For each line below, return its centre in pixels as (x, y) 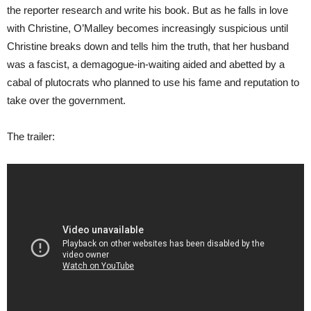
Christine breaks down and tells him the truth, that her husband (148, 46)
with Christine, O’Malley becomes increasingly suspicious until (148, 28)
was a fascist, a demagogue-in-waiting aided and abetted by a (146, 64)
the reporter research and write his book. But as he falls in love (148, 10)
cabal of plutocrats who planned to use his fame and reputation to (153, 82)
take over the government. (66, 100)
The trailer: (31, 136)
